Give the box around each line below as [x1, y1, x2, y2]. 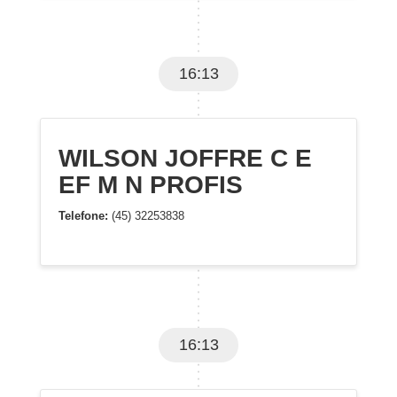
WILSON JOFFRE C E [58, 144, 312, 172]
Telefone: [58, 209, 108, 222]
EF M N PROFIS [58, 171, 243, 198]
